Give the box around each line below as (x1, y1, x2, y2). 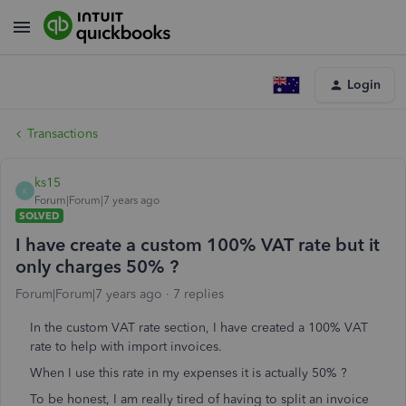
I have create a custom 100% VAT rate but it (15, 234, 380, 256)
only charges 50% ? (15, 256, 179, 277)
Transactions (27, 126, 98, 141)
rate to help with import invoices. (30, 339, 222, 354)
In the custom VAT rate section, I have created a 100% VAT (30, 320, 368, 335)
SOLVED (19, 209, 60, 222)
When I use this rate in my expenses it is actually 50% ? (30, 365, 347, 381)
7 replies (173, 286, 224, 302)
